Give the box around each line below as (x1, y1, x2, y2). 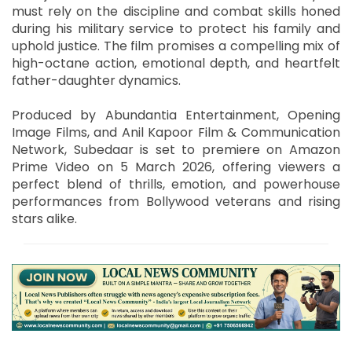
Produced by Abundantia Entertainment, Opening (12, 105, 340, 124)
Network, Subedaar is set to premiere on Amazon (12, 140, 340, 159)
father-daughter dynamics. (12, 71, 181, 90)
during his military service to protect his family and (12, 19, 340, 38)
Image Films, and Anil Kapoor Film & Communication (12, 123, 340, 141)
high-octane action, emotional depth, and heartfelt (12, 53, 340, 72)
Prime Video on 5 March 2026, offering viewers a (12, 157, 340, 176)
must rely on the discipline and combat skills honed (12, 2, 340, 20)
